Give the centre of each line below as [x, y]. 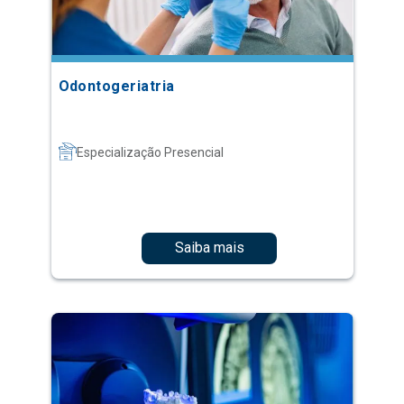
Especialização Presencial [150, 152]
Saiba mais [209, 248]
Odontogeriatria [116, 86]
